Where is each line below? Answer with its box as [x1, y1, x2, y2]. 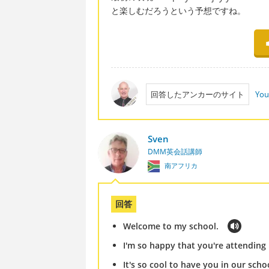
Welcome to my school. [123, 220, 219, 232]
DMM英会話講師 [147, 147, 202, 157]
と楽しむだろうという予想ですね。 [111, 5, 246, 17]
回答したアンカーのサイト [150, 89, 244, 100]
